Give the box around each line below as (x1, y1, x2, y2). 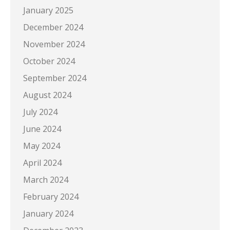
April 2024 (23, 157, 62, 168)
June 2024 (23, 123, 61, 135)
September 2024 (23, 72, 86, 84)
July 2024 (23, 106, 57, 118)
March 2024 (23, 174, 68, 185)
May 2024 (23, 140, 60, 151)
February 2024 (23, 190, 79, 202)
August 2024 (23, 89, 71, 101)
